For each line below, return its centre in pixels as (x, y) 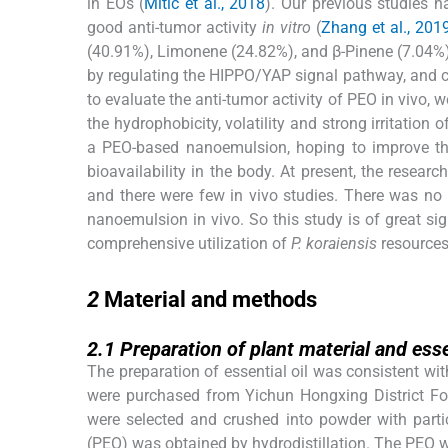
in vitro (286, 27)
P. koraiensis (334, 243)
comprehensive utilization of (189, 243)
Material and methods (210, 299)
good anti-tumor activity (174, 27)
